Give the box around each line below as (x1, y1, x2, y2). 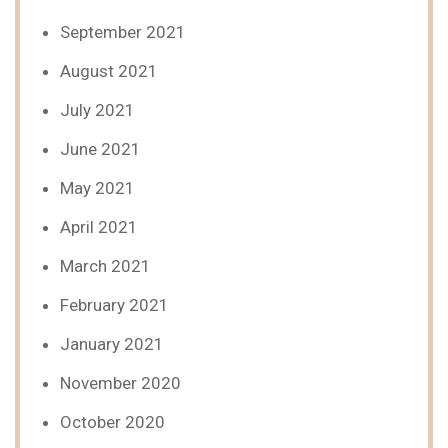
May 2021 (60, 178, 135, 198)
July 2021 (60, 100, 135, 120)
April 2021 (60, 217, 138, 237)
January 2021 (60, 334, 164, 354)
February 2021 (60, 295, 169, 315)
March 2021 (60, 256, 151, 276)
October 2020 (60, 412, 165, 432)
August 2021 (60, 61, 158, 81)
